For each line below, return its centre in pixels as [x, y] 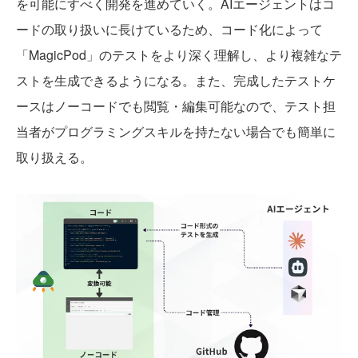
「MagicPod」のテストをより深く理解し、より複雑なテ [179, 54]
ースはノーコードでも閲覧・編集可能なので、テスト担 [176, 105]
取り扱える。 [54, 157]
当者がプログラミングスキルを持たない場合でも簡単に [176, 131]
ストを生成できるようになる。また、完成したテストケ [176, 80]
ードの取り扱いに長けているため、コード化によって [169, 29]
